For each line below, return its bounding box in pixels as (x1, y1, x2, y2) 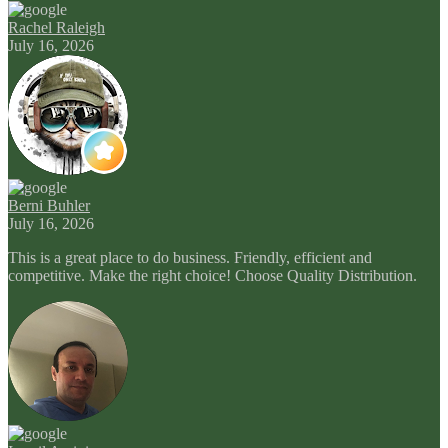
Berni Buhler (8, 196, 90, 214)
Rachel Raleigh (8, 18, 105, 36)
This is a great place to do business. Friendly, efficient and (8, 248, 372, 266)
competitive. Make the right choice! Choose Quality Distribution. (8, 266, 417, 284)
